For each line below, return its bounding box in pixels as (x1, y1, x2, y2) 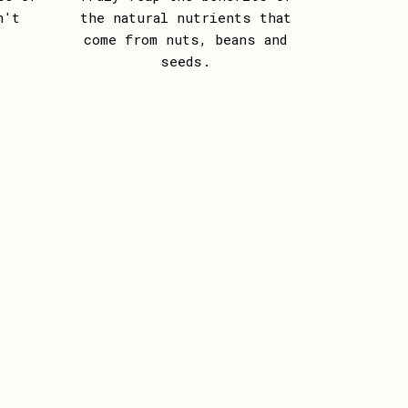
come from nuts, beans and (84, 30, 287, 49)
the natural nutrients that (79, 8, 291, 27)
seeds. (160, 52, 210, 71)
